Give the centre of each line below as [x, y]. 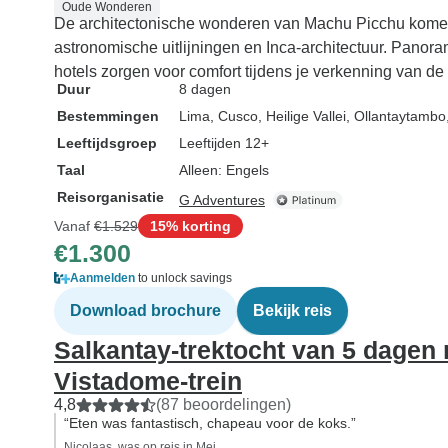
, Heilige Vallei [302, 116]
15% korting [190, 225]
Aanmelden [102, 278]
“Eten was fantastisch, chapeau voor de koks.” [210, 423]
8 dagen [205, 89]
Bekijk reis [292, 310]
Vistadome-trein [148, 381]
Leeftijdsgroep [107, 143]
